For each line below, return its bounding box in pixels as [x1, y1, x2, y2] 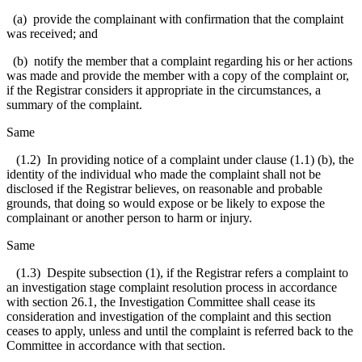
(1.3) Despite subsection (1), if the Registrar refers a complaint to [6, 265, 348, 280]
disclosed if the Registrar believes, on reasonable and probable [6, 181, 322, 196]
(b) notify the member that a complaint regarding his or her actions [6, 53, 352, 68]
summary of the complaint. [6, 97, 142, 112]
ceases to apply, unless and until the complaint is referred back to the [6, 323, 353, 338]
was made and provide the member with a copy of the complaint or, [6, 68, 349, 82]
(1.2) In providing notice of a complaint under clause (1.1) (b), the [6, 152, 354, 166]
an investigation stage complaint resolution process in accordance [6, 280, 337, 294]
